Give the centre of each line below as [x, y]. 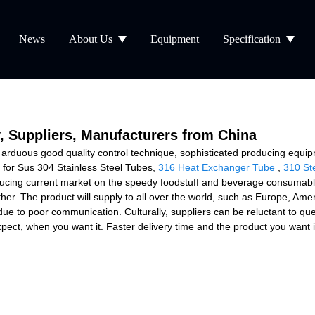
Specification [252, 39]
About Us [91, 39]
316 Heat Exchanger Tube [217, 167]
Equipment [175, 39]
